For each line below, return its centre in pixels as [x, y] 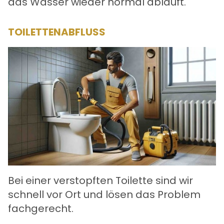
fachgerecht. [41, 209]
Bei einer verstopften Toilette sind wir [100, 181]
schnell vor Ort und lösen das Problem [104, 195]
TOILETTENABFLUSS [57, 32]
